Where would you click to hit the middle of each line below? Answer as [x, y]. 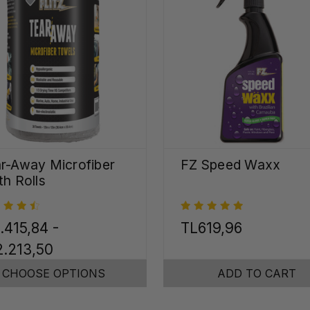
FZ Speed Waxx [231, 164]
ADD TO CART [257, 274]
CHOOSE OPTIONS [53, 274]
